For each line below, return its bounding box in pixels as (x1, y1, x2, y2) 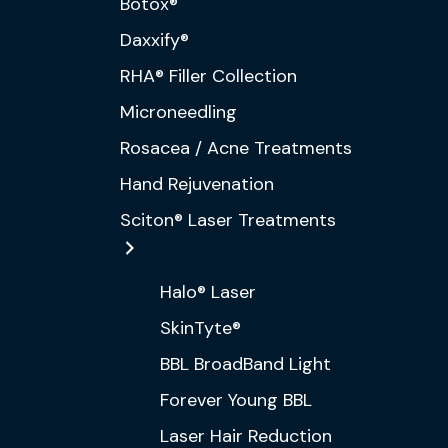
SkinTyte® (160, 316, 241, 340)
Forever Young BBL (160, 388, 312, 412)
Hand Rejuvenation (120, 172, 274, 196)
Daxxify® (120, 28, 189, 52)
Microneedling (120, 100, 237, 124)
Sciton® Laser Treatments (120, 208, 336, 232)
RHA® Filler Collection (120, 64, 297, 88)
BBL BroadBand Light (160, 352, 331, 376)
